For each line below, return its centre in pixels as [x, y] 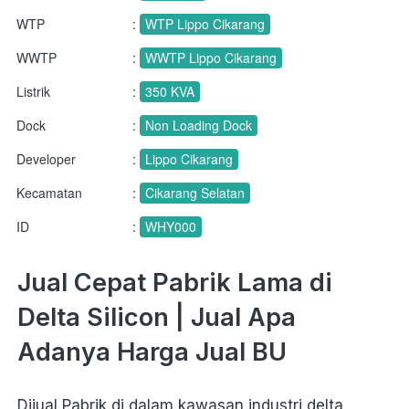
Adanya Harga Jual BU [152, 352]
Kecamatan [49, 193]
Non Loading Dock [199, 126]
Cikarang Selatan [195, 193]
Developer [46, 159]
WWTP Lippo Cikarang [211, 58]
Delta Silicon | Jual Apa [157, 318]
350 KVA [170, 92]
